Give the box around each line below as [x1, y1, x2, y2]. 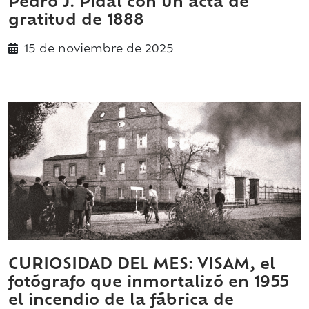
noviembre [58, 44, 123, 56]
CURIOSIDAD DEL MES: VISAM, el [8, 258, 275, 273]
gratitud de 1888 [8, 14, 144, 29]
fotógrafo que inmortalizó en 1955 [8, 276, 289, 291]
